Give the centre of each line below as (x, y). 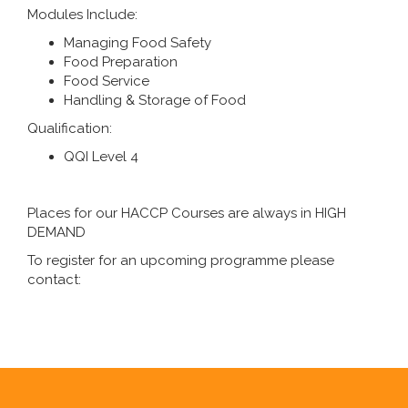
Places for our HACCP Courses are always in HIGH (187, 213)
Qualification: (70, 128)
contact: (54, 279)
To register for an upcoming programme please (181, 260)
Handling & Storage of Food (155, 100)
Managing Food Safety (138, 42)
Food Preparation (121, 61)
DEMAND (56, 232)
